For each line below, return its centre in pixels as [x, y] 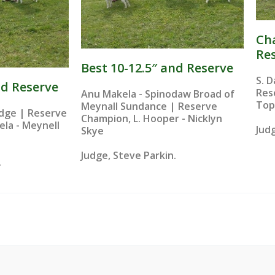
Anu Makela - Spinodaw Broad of [158, 94]
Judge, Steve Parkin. [129, 156]
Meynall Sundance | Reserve [149, 107]
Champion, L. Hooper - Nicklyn [152, 119]
